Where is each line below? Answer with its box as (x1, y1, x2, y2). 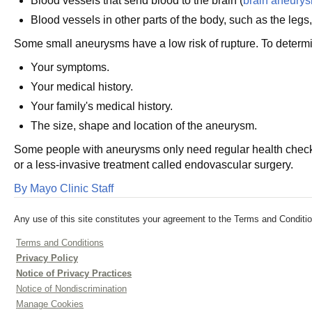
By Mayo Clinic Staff (14, 182, 114, 194)
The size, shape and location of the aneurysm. (31, 120, 257, 132)
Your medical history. (31, 81, 133, 93)
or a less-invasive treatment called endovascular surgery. (14, 159, 293, 171)
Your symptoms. (31, 61, 109, 73)
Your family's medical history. (31, 100, 173, 112)
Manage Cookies (16, 299, 84, 309)
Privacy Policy (16, 253, 78, 263)
